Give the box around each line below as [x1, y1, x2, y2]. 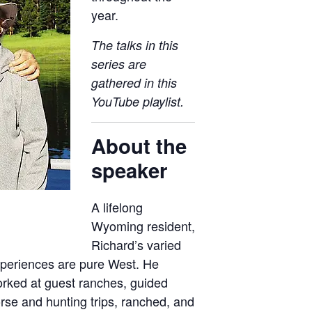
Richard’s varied [91, 235, 181, 253]
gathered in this [91, 73, 177, 91]
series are [91, 54, 146, 72]
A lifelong [91, 197, 143, 216]
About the [91, 130, 187, 160]
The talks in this [91, 36, 178, 54]
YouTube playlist [91, 92, 180, 110]
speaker [91, 155, 167, 185]
